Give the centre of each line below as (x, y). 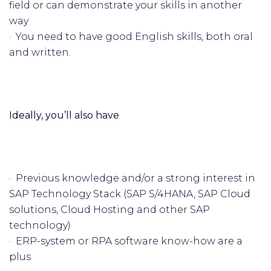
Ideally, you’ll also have (64, 115)
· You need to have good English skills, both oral (131, 37)
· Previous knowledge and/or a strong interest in (132, 178)
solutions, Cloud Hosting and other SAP (109, 210)
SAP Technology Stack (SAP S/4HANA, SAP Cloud (130, 194)
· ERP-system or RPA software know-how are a (126, 241)
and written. (40, 52)
